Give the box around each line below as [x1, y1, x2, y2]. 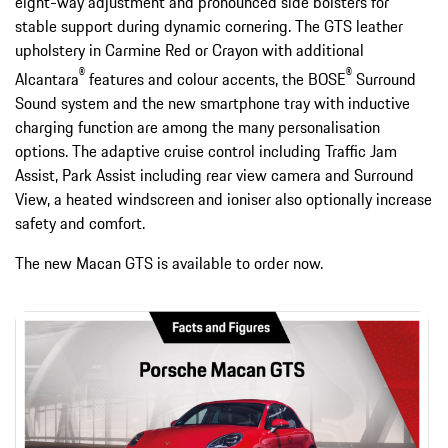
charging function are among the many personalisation [15, 115, 380, 140]
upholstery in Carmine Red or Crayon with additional [15, 37, 364, 62]
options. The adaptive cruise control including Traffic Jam [15, 139, 397, 164]
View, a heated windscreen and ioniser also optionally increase [15, 187, 432, 212]
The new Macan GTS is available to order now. [15, 251, 323, 276]
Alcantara [15, 67, 79, 92]
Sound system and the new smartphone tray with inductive [15, 91, 410, 116]
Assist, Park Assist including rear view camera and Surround [15, 163, 414, 188]
